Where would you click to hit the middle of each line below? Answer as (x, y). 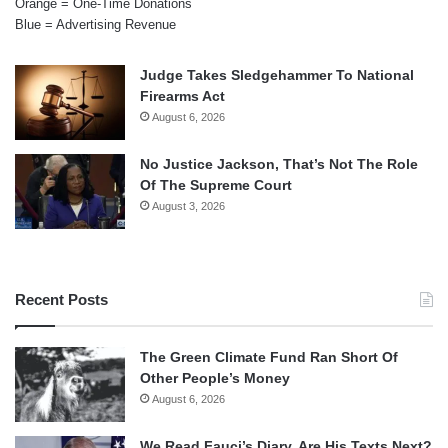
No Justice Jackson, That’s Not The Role (279, 163)
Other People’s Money (215, 377)
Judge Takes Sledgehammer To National (277, 74)
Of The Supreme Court (216, 184)
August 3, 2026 (188, 205)
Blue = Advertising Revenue (95, 24)
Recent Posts (61, 299)
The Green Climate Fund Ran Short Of (269, 356)
